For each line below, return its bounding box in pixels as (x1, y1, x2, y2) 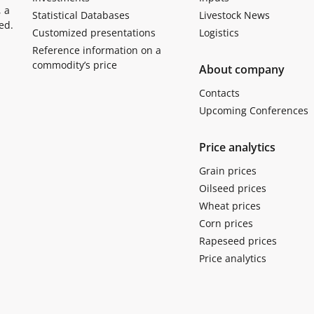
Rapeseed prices (198, 233, 277, 247)
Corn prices (198, 216, 253, 230)
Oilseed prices (198, 181, 266, 195)
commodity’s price (32, 57, 117, 71)
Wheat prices (198, 198, 261, 212)
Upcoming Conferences (198, 103, 308, 117)
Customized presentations (32, 25, 156, 39)
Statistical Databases (32, 8, 130, 22)
